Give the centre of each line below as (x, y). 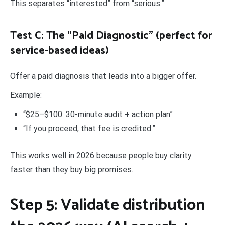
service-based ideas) (60, 51)
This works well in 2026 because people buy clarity (101, 155)
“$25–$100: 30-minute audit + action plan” (98, 115)
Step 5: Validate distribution (108, 205)
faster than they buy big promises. (72, 169)
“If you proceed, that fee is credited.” (89, 129)
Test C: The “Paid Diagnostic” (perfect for (111, 36)
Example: (26, 95)
